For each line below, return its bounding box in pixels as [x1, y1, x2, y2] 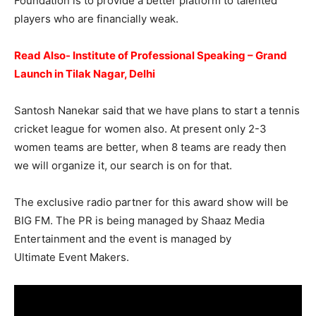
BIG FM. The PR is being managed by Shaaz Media [14, 213, 265, 227]
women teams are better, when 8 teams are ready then [14, 140, 286, 154]
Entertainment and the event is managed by [14, 231, 231, 245]
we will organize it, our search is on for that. [14, 158, 232, 172]
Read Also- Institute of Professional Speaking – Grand [14, 48, 287, 62]
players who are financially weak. [14, 11, 178, 25]
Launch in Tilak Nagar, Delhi [14, 66, 155, 80]
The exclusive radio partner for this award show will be [14, 195, 288, 209]
